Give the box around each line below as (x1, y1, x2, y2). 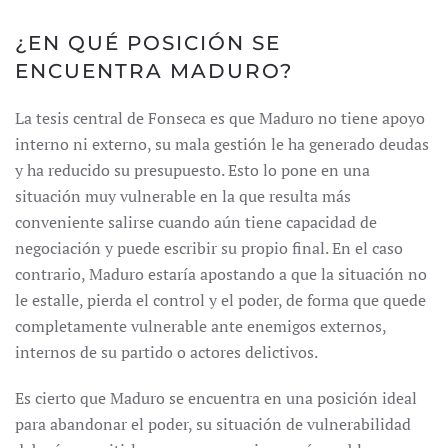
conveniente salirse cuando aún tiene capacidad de (15, 211, 377, 233)
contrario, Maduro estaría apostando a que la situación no (15, 263, 427, 285)
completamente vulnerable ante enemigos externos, (15, 315, 386, 337)
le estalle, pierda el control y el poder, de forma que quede (15, 289, 426, 311)
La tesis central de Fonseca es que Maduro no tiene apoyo (15, 107, 425, 129)
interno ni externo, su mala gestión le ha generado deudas (15, 133, 429, 155)
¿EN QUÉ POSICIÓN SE (15, 31, 281, 55)
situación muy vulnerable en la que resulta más (15, 185, 351, 207)
